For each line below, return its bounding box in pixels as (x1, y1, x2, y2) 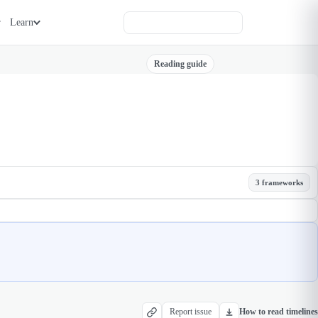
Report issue (170, 307, 212, 317)
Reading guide (154, 58, 207, 69)
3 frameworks (256, 177, 303, 187)
